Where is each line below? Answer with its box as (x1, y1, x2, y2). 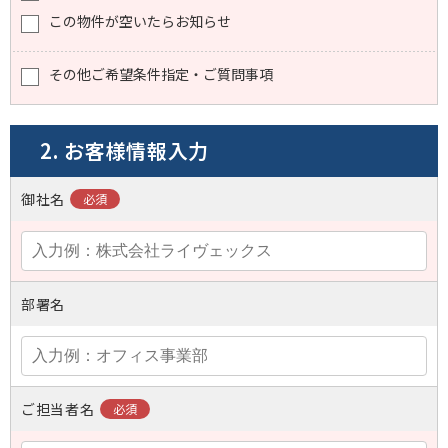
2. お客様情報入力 (40, 135, 209, 165)
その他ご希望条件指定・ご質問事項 (49, 63, 273, 84)
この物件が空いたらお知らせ (49, 10, 231, 31)
